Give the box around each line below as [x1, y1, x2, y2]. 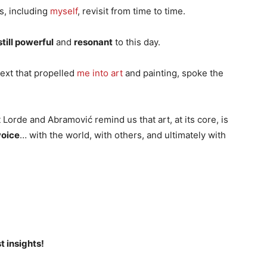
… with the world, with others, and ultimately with [20, 129, 226, 141]
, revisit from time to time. [77, 5, 185, 17]
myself [50, 5, 77, 17]
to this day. [113, 36, 160, 48]
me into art [77, 67, 123, 79]
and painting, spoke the [123, 67, 223, 79]
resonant [74, 36, 113, 48]
